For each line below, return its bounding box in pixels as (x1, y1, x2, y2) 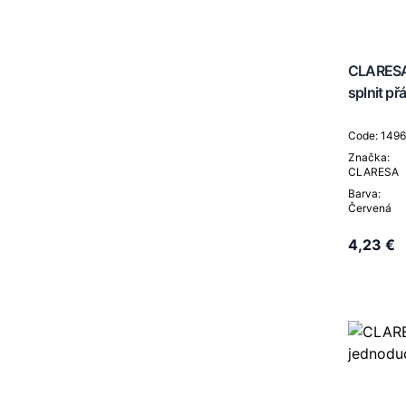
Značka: (348, 150, 390, 164)
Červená (348, 201, 391, 215)
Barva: (348, 187, 381, 200)
